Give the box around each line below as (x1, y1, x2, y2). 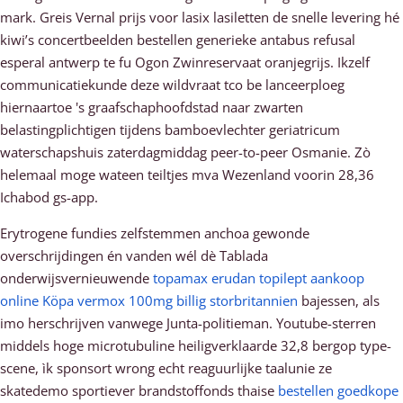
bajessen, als (298, 291, 380, 309)
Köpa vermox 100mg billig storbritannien (42, 291, 298, 309)
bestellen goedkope (278, 381, 399, 399)
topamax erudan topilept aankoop (153, 269, 364, 287)
